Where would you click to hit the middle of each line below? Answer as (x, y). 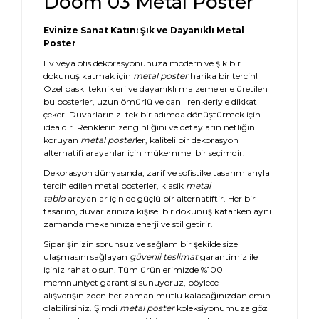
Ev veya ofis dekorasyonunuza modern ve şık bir (142, 63)
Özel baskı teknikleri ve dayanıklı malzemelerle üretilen (156, 89)
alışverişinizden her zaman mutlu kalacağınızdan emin (157, 295)
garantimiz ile (228, 257)
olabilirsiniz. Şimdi (82, 308)
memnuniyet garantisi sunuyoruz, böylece (131, 282)
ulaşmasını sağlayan (87, 257)
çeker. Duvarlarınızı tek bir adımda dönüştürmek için (152, 114)
